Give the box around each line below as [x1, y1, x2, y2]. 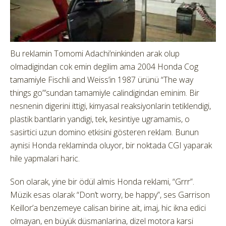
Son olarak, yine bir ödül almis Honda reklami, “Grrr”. [10, 176, 194, 188]
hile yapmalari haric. [10, 153, 80, 164]
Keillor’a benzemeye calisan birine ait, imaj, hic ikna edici [10, 202, 206, 214]
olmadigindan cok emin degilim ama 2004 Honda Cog [10, 61, 198, 73]
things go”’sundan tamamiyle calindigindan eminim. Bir [10, 87, 199, 99]
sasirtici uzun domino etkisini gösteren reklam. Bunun [10, 127, 199, 138]
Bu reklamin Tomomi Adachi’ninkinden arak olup [10, 48, 180, 60]
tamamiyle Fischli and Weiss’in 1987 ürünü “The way [10, 74, 193, 86]
